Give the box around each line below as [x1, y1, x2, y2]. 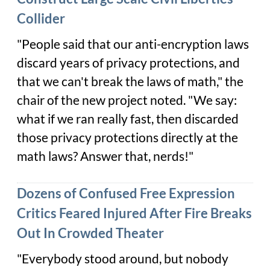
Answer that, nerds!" [78, 148, 193, 165]
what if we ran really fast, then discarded [17, 111, 239, 127]
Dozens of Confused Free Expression [17, 185, 235, 202]
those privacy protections [17, 130, 161, 146]
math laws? [17, 148, 78, 165]
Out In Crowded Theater [17, 225, 164, 242]
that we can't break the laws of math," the [17, 74, 243, 90]
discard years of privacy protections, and [17, 55, 240, 71]
